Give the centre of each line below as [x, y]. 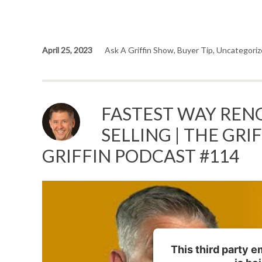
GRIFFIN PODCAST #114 [141, 156]
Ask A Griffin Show [139, 50]
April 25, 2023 [67, 50]
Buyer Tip [195, 50]
